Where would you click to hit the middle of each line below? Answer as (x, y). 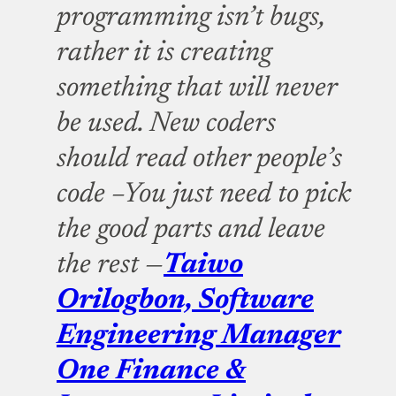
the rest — (110, 265)
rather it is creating (164, 53)
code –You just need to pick (204, 194)
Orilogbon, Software (185, 301)
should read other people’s (199, 159)
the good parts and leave (191, 230)
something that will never (197, 88)
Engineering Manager (198, 336)
